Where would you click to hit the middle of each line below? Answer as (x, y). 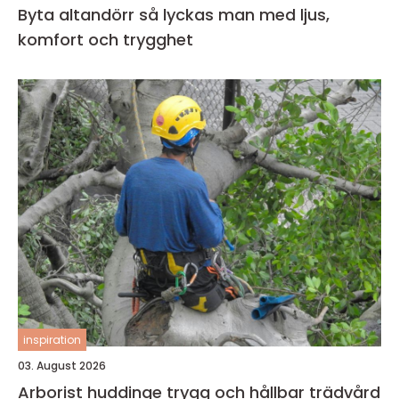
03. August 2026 (62, 366)
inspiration (52, 340)
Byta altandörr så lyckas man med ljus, (78, 15)
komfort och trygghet (106, 40)
